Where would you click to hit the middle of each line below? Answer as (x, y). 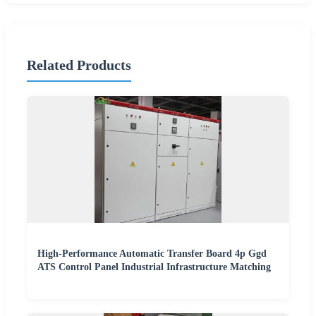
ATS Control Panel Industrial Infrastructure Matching (154, 267)
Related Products (79, 65)
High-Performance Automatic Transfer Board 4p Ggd (152, 254)
